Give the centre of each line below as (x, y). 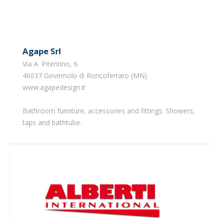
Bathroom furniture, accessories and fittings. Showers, (109, 110)
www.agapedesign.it (55, 87)
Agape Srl (44, 51)
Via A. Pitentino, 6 (50, 64)
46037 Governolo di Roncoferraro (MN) (85, 75)
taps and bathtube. (52, 122)
